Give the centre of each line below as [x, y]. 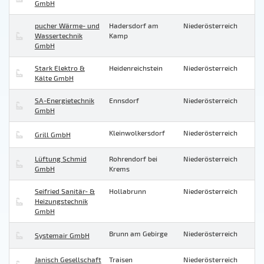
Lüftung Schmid [60, 159]
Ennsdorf [124, 100]
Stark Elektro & [60, 68]
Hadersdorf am [134, 26]
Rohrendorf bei [133, 159]
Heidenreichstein [136, 68]
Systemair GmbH [62, 235]
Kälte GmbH [54, 78]
